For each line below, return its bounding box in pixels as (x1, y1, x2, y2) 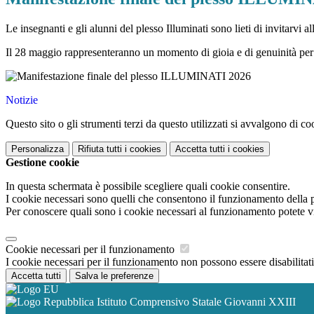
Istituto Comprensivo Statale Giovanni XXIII (94, 296, 296, 308)
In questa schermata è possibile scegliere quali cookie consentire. (6, 180, 290, 193)
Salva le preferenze (75, 271, 153, 282)
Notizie (6, 94, 38, 107)
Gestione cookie (6, 156, 79, 169)
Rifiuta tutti (78, 144, 122, 155)
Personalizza (11, 144, 64, 155)
